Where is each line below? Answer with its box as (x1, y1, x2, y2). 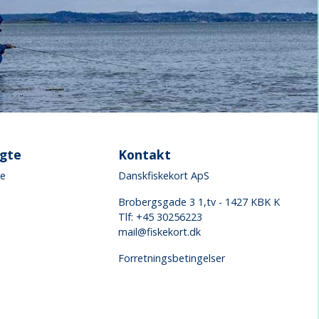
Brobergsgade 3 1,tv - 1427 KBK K (117, 194, 280, 209)
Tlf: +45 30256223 (117, 209, 202, 224)
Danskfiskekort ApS (117, 168, 209, 182)
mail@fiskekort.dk (117, 224, 201, 239)
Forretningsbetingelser (117, 251, 225, 265)
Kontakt (117, 145, 171, 163)
